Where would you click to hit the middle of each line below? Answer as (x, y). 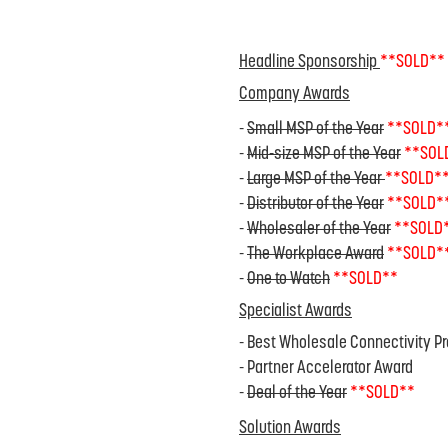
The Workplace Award (315, 254)
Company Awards (294, 94)
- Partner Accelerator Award (326, 368)
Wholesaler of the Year (319, 229)
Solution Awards (290, 428)
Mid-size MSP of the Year (324, 154)
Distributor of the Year (315, 204)
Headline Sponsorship (308, 62)
